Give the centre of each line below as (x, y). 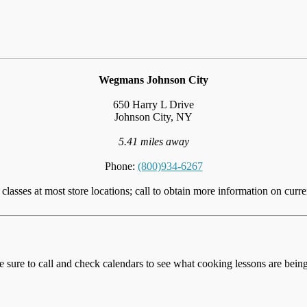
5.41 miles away (153, 141)
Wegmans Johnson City (153, 79)
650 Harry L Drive (153, 104)
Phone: (121, 166)
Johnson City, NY (153, 116)
